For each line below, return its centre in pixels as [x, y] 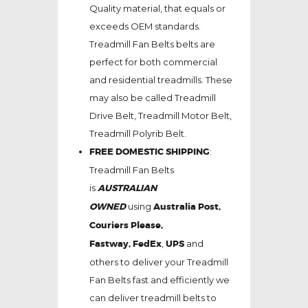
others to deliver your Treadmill [158, 262]
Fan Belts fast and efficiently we [159, 280]
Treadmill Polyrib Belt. [137, 134]
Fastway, [111, 244]
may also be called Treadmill [152, 98]
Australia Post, [187, 207]
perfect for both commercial [153, 62]
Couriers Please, [126, 225]
